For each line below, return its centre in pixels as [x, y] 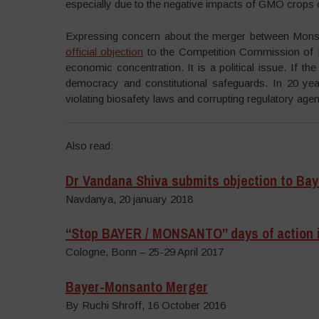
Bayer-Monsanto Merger [136, 286]
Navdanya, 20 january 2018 [129, 199]
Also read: [89, 146]
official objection [104, 51]
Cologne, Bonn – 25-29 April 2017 [144, 252]
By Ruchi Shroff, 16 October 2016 [145, 305]
